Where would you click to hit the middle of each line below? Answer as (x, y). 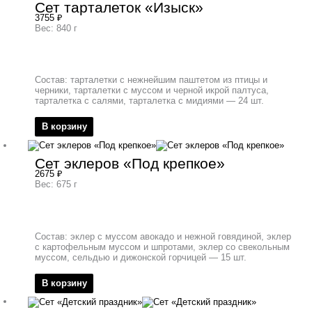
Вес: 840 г (56, 28)
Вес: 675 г (56, 185)
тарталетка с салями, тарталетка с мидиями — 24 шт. (149, 101)
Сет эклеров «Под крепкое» (130, 164)
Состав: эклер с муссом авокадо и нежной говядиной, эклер (163, 237)
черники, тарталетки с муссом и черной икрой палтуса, (152, 91)
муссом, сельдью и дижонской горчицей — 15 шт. (141, 258)
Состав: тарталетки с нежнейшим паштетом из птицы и (151, 80)
